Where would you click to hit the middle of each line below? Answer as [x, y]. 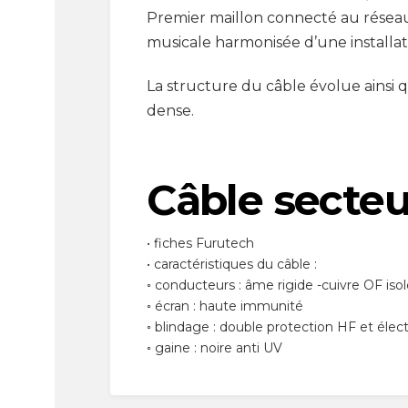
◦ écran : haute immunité [225, 306]
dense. [171, 111]
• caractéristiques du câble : [232, 264]
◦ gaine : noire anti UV [215, 347]
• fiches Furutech [201, 243]
